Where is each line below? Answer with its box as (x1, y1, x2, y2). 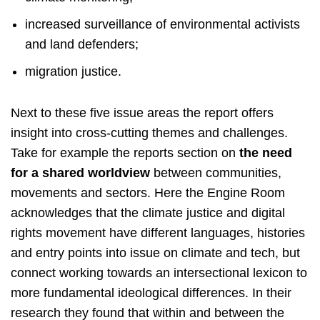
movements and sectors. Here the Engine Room (11, 186, 285, 201)
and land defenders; (25, 37, 139, 52)
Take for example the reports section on (11, 146, 239, 161)
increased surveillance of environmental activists (25, 17, 300, 32)
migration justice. (25, 64, 121, 79)
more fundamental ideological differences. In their (11, 286, 291, 301)
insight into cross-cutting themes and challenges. (11, 126, 288, 141)
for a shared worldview (11, 166, 154, 181)
